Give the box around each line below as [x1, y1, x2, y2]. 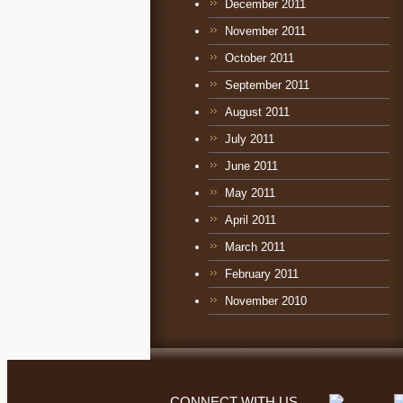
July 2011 [225, 132, 274, 146]
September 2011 [225, 78, 309, 92]
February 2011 [225, 267, 299, 281]
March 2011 [225, 240, 285, 254]
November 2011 [225, 24, 306, 38]
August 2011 [225, 105, 290, 119]
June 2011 [225, 159, 278, 173]
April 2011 [225, 213, 276, 227]
